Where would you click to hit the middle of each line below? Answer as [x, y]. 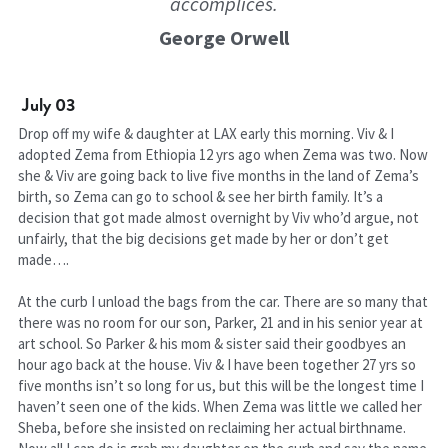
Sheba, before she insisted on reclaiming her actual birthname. [212, 427]
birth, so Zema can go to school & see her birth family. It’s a [201, 196]
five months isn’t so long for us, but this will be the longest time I [221, 385]
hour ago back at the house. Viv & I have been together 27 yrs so [217, 364]
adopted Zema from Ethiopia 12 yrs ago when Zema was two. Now [223, 154]
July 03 [49, 104]
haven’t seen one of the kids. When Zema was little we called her [220, 406]
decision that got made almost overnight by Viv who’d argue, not [219, 217]
